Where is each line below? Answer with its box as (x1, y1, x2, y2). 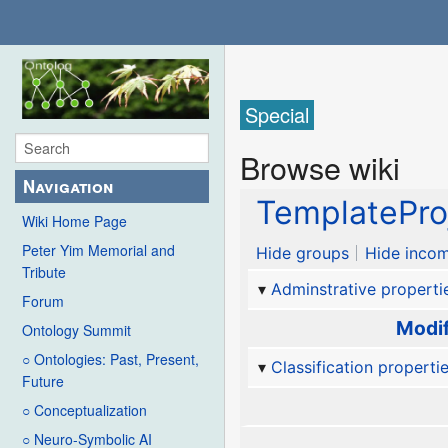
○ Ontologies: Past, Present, (22, 349, 199, 370)
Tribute (22, 262, 66, 283)
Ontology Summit (22, 320, 131, 341)
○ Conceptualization (22, 400, 147, 421)
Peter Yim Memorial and (22, 240, 175, 261)
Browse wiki (240, 144, 401, 189)
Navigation (23, 174, 114, 199)
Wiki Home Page (22, 211, 127, 232)
